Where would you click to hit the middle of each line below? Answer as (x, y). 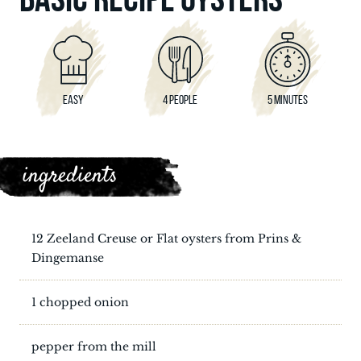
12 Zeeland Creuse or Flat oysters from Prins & (166, 239)
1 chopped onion (80, 302)
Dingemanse (68, 258)
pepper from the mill (94, 346)
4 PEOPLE (180, 100)
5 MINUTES (288, 100)
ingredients (70, 176)
